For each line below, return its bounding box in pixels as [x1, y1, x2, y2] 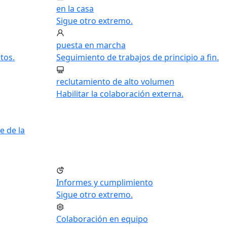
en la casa [56, 3, 94, 14]
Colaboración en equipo [56, 213, 148, 224]
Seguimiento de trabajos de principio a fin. [56, 52, 219, 63]
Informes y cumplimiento [56, 177, 153, 188]
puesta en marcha [56, 40, 126, 51]
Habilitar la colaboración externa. [56, 88, 183, 99]
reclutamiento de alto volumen [56, 76, 174, 87]
